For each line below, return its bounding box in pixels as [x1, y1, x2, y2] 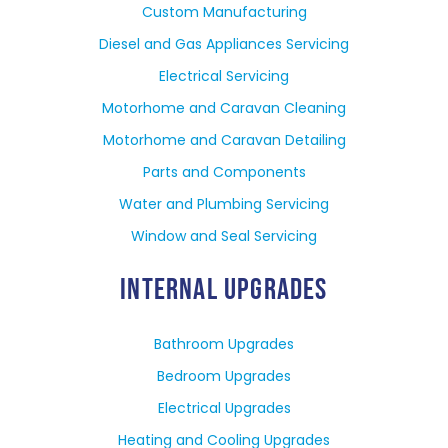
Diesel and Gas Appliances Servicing [99, 34, 349, 55]
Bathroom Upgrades [154, 334, 294, 355]
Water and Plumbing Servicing [119, 194, 329, 215]
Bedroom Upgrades [157, 366, 291, 387]
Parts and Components [142, 162, 306, 183]
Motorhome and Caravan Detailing [102, 130, 346, 151]
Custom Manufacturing [141, 2, 307, 23]
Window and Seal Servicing [131, 226, 317, 247]
